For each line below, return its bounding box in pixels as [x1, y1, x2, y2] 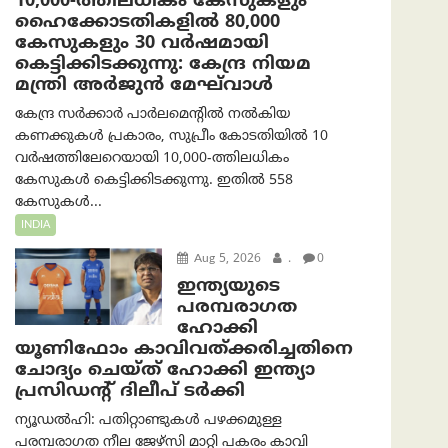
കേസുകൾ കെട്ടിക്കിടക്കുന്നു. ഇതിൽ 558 [15, 172, 293, 190]
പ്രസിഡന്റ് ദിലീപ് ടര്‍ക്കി [15, 380, 245, 404]
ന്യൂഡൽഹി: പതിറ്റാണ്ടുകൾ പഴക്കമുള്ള [15, 412, 282, 430]
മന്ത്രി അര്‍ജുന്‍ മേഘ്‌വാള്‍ [15, 74, 273, 98]
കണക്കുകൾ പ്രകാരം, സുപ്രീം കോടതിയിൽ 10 [15, 128, 328, 146]
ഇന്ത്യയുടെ [176, 275, 280, 299]
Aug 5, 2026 [189, 252, 261, 268]
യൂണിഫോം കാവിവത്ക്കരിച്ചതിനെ [15, 338, 353, 362]
